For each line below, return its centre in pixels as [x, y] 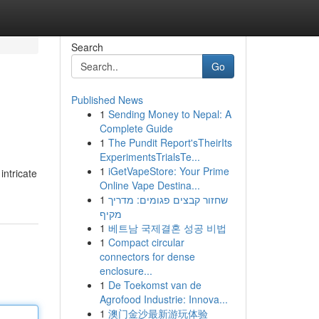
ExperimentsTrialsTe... [150, 157]
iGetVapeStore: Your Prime [168, 171]
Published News [107, 100]
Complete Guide [136, 128]
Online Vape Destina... [150, 185]
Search [87, 47]
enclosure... [126, 271]
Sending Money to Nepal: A [169, 114]
